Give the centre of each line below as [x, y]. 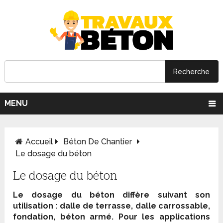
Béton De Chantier [98, 142]
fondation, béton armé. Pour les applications [111, 217]
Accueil [39, 142]
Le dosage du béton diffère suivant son [111, 195]
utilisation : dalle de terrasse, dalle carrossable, [111, 206]
